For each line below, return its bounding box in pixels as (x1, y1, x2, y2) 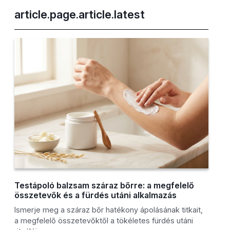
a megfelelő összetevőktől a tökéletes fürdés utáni (14, 216, 194, 225)
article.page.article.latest (14, 8, 145, 22)
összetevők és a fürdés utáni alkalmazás (14, 190, 177, 201)
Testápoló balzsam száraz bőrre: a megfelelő (14, 180, 195, 191)
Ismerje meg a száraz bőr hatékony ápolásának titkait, (14, 205, 203, 215)
